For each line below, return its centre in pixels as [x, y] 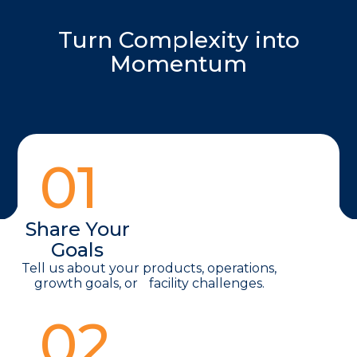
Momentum [178, 64]
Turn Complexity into [178, 40]
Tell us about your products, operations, [149, 269]
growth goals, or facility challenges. [149, 284]
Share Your [77, 229]
